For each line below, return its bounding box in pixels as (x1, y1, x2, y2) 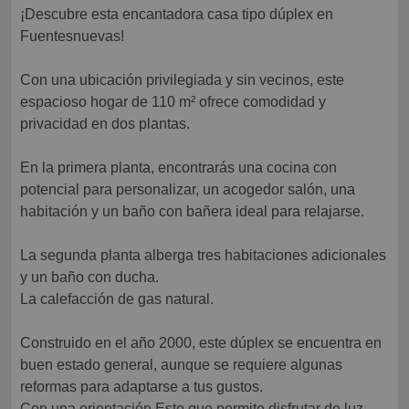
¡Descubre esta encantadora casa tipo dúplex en (20, 6, 36, 23)
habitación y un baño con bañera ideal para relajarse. (20, 204, 364, 220)
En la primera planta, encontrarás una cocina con (20, 160, 337, 176)
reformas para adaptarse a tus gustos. (20, 379, 263, 395)
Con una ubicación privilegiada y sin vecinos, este (20, 72, 344, 89)
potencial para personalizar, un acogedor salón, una (20, 182, 355, 198)
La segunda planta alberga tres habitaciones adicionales (20, 247, 386, 264)
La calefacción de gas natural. (20, 291, 214, 308)
